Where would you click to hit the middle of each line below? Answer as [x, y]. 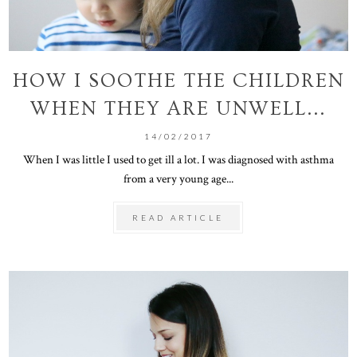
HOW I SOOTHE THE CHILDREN [178, 80]
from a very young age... [178, 178]
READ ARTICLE [178, 217]
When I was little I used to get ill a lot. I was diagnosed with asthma [178, 159]
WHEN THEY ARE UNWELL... [178, 108]
